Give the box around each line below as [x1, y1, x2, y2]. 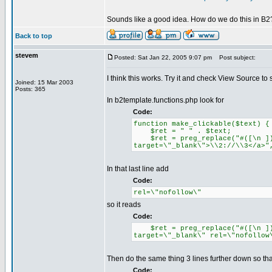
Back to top [15, 32, 52, 39]
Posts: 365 [15, 86, 46, 92]
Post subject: [214, 54, 256, 61]
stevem [15, 52, 38, 59]
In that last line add [107, 165, 169, 173]
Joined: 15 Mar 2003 [15, 79, 73, 86]
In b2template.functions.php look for [107, 96, 224, 104]
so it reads [107, 200, 141, 209]
